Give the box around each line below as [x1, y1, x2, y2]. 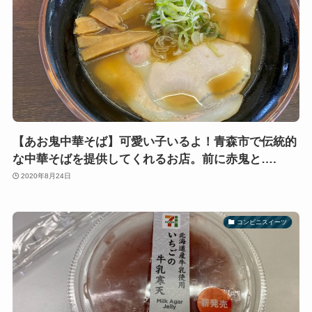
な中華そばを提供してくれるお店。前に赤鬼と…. [12, 152, 276, 166]
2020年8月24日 [21, 172, 72, 180]
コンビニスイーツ [237, 218, 288, 225]
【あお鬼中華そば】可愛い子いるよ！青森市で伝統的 [12, 134, 297, 148]
